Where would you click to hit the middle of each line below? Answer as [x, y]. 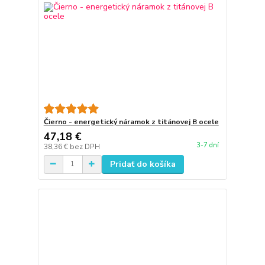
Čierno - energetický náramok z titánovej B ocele [131, 122]
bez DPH [85, 146]
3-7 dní [207, 145]
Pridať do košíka [143, 164]
